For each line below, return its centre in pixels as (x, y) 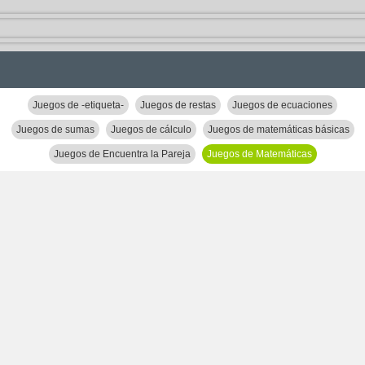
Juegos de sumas (55, 130)
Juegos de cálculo (151, 130)
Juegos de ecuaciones (282, 105)
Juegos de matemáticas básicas (278, 130)
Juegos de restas (178, 105)
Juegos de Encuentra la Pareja (122, 154)
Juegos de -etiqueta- (78, 105)
